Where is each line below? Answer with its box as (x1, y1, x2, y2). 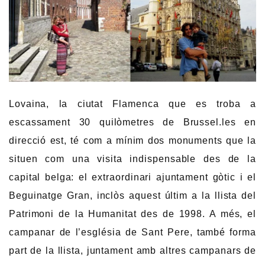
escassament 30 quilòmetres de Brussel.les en (9, 117, 256, 128)
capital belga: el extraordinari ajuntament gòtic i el (9, 172, 256, 183)
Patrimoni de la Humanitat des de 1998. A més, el (9, 209, 256, 219)
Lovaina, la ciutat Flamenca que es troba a (9, 99, 256, 109)
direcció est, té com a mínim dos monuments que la (9, 135, 256, 146)
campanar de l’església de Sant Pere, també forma (9, 227, 256, 238)
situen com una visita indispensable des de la (9, 154, 256, 164)
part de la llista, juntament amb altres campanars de (9, 245, 256, 256)
